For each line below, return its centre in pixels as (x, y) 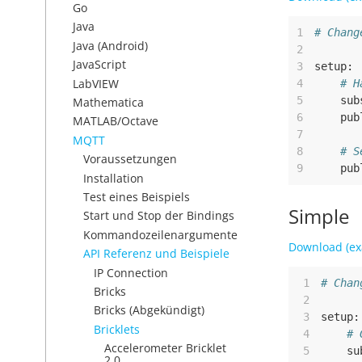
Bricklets (117, 329)
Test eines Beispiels (137, 196)
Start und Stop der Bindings (159, 216)
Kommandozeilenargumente (160, 234)
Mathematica (108, 103)
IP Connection (131, 272)
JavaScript (99, 65)
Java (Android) (110, 45)
